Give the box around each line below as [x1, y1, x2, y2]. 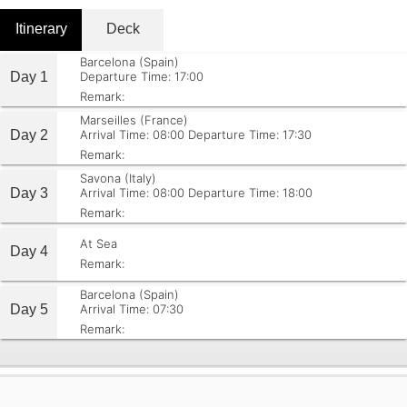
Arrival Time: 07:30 [80, 302, 184, 316]
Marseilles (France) [80, 113, 188, 127]
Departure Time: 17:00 [80, 69, 203, 84]
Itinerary [15, 21, 67, 36]
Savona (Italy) [80, 171, 156, 185]
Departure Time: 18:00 [188, 185, 313, 200]
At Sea [80, 236, 117, 251]
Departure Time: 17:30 [188, 127, 312, 142]
